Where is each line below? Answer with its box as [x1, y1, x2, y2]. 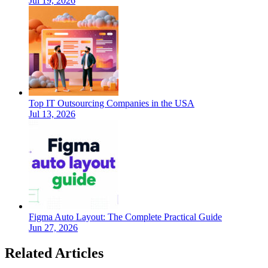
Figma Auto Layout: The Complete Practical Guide [29, 212, 222, 223]
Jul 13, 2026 [29, 109, 75, 120]
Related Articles [5, 245, 103, 261]
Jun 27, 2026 [29, 223, 78, 233]
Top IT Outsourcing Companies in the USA [29, 98, 194, 109]
